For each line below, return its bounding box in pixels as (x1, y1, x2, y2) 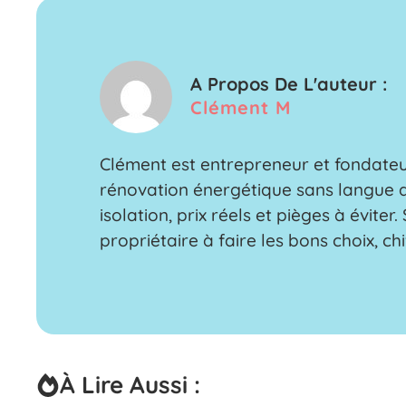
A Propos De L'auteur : (190, 72, 387, 96)
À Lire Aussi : (60, 370, 200, 401)
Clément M (190, 96, 291, 120)
